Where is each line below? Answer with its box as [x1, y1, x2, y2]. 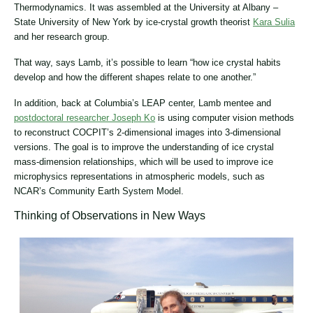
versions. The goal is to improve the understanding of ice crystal [14, 141, 274, 152]
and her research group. [14, 31, 110, 42]
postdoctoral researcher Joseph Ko [14, 112, 155, 123]
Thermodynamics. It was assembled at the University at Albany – [14, 1, 278, 13]
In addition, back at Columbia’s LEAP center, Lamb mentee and [14, 97, 271, 108]
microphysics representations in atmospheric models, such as [14, 170, 265, 182]
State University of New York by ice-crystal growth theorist [14, 16, 253, 27]
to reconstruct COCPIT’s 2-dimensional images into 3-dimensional [14, 126, 281, 138]
